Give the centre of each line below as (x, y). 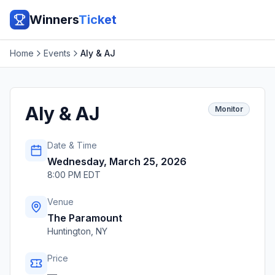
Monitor (229, 109)
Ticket (98, 20)
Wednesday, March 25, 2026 (117, 161)
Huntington (69, 231)
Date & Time (72, 145)
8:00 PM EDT (74, 175)
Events (57, 53)
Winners (54, 20)
